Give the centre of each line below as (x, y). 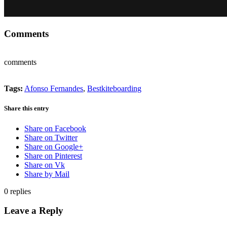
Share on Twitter (51, 137)
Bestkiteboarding (114, 89)
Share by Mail (47, 174)
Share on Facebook (55, 128)
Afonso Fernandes (54, 89)
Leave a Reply (34, 211)
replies (21, 191)
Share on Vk (45, 165)
